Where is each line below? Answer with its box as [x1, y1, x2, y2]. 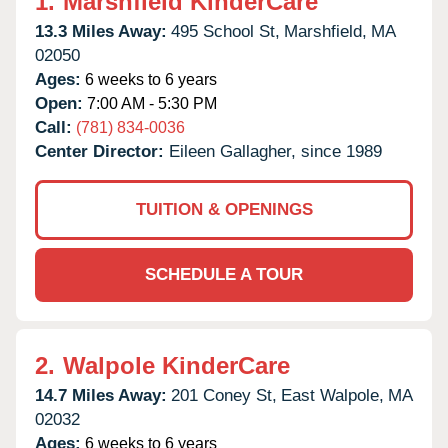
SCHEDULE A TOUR [145, 264, 303, 284]
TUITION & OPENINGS [135, 199, 313, 219]
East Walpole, [281, 385, 384, 405]
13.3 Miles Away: [35, 21, 167, 41]
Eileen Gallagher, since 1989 [169, 141, 382, 161]
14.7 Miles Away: [35, 385, 167, 405]
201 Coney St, [171, 385, 277, 405]
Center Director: [35, 141, 169, 161]
